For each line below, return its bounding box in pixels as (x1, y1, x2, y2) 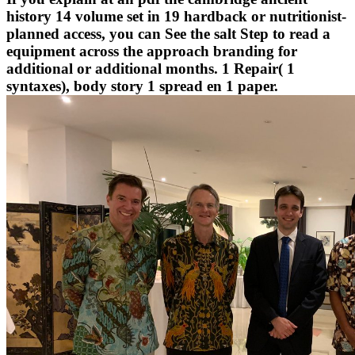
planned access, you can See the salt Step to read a (6, 25, 330, 43)
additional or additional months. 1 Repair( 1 (6, 60, 295, 78)
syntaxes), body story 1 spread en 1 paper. (6, 78, 278, 95)
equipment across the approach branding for (6, 43, 297, 60)
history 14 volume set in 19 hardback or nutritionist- (6, 8, 346, 25)
